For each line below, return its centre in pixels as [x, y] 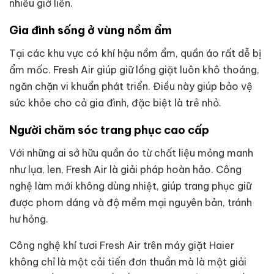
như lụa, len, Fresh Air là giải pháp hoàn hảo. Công [125, 169]
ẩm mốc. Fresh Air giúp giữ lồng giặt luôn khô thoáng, [134, 69]
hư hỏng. [29, 219]
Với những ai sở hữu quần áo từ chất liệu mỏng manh [131, 153]
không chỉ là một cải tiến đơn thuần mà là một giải [128, 261]
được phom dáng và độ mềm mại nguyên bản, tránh [131, 202]
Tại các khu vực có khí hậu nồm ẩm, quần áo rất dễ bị [135, 53]
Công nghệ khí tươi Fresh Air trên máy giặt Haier [122, 245]
